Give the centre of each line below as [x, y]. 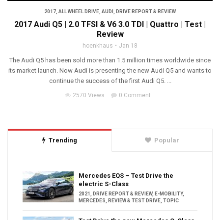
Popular [167, 140]
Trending [63, 140]
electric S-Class [104, 184]
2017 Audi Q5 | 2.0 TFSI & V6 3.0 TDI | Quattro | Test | [110, 25]
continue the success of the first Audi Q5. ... [110, 81]
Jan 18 [128, 46]
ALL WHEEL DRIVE [79, 12]
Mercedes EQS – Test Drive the [126, 176]
